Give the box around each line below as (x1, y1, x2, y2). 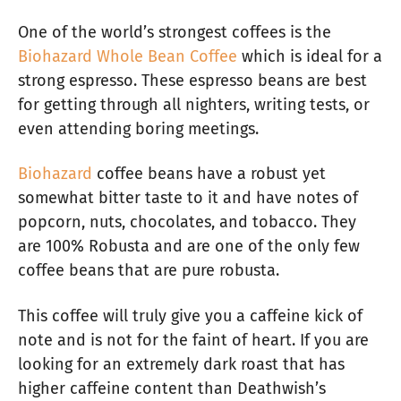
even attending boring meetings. (18, 118, 259, 139)
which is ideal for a (237, 46, 382, 66)
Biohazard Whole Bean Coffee (18, 46, 237, 66)
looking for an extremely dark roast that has (18, 354, 345, 374)
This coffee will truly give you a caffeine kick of (18, 305, 363, 326)
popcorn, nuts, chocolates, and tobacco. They (18, 212, 356, 233)
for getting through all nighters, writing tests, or (18, 94, 370, 115)
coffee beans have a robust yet (92, 164, 326, 184)
